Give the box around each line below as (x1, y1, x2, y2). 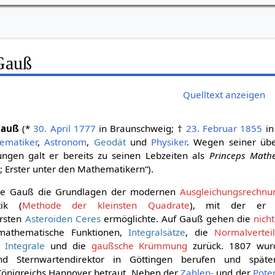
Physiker (151, 136, 187, 149)
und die (45, 239, 91, 252)
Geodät (93, 136, 126, 149)
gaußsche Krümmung (91, 239, 188, 252)
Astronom (44, 136, 87, 149)
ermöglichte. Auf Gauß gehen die (100, 212, 254, 225)
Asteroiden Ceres (25, 212, 101, 225)
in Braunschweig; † (95, 122, 186, 135)
